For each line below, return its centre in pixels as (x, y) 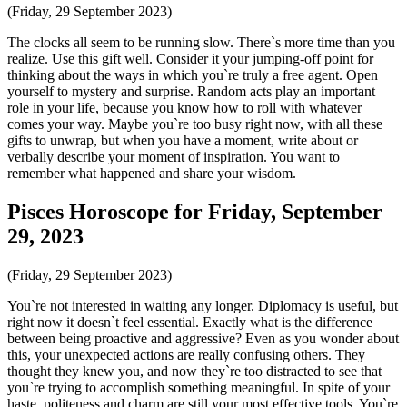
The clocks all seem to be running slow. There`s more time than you (201, 42)
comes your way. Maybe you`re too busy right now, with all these (195, 124)
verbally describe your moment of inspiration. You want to (174, 156)
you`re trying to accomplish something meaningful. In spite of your (199, 387)
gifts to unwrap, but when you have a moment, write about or (183, 140)
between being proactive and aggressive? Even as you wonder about (203, 338)
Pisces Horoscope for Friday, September (195, 211)
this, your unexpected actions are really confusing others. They (186, 354)
